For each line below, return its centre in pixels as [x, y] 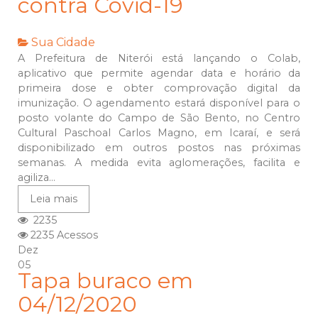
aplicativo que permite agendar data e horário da [159, 73]
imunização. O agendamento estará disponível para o [159, 103]
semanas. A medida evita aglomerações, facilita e [159, 163]
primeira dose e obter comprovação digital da [159, 88]
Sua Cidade [63, 43]
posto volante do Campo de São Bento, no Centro [159, 118]
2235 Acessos [63, 235]
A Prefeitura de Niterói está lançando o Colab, [159, 59]
